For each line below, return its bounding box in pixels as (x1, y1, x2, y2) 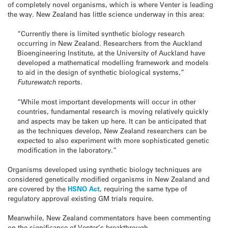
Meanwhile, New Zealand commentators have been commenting (8, 213, 211, 222)
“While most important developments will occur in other (17, 97, 196, 106)
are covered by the (8, 184, 68, 193)
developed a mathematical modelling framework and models (17, 58, 209, 67)
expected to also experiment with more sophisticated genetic (17, 135, 210, 145)
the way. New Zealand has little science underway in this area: (8, 9, 205, 18)
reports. (58, 77, 83, 86)
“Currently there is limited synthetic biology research (17, 28, 185, 38)
